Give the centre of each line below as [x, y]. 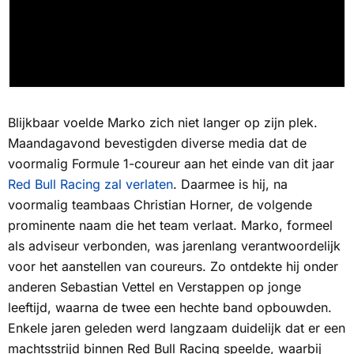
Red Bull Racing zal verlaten [90, 185]
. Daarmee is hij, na [230, 185]
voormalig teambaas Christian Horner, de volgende [160, 205]
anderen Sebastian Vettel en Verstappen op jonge [154, 287]
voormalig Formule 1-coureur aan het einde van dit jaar [171, 164]
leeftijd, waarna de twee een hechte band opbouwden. [170, 308]
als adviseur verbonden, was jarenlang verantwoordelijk [174, 246]
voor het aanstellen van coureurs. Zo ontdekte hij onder [173, 267]
